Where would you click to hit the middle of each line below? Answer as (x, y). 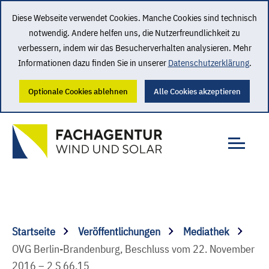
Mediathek (207, 231)
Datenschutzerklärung (208, 63)
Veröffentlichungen (120, 231)
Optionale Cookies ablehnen (78, 91)
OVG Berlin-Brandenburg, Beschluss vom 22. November (133, 249)
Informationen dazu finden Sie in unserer (93, 63)
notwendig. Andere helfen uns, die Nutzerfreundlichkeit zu (134, 33)
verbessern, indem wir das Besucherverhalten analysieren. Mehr (134, 48)
